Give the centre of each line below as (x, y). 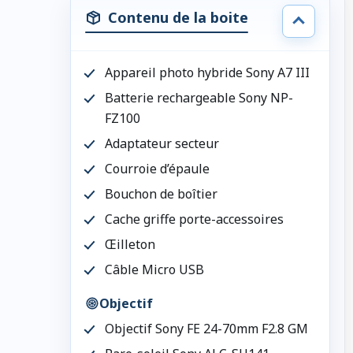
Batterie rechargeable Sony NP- (199, 97)
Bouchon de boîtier (161, 193)
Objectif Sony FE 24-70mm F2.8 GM (206, 328)
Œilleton (130, 244)
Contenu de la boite (178, 17)
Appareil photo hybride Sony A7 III (207, 72)
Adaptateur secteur (162, 143)
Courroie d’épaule (157, 168)
